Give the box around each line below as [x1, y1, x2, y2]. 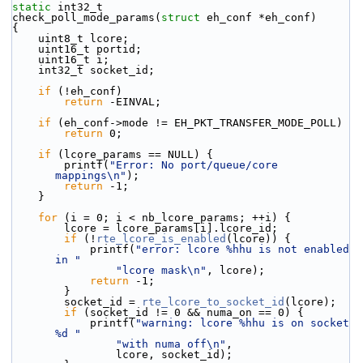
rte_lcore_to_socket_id [142, 296, 284, 308]
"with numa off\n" [116, 338, 226, 350]
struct [161, 11, 200, 23]
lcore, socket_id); [116, 348, 233, 361]
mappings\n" [55, 169, 126, 181]
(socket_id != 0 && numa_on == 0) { [77, 306, 304, 318]
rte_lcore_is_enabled [96, 233, 226, 245]
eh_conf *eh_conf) [200, 11, 317, 23]
